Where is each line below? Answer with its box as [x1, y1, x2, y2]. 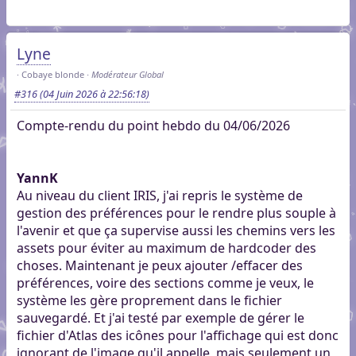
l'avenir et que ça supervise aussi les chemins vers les [16, 222, 335, 240]
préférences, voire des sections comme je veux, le [16, 274, 314, 292]
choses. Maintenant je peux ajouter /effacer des [16, 257, 303, 275]
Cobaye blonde [21, 68, 84, 80]
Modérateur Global [91, 68, 164, 80]
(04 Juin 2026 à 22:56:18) [37, 86, 149, 101]
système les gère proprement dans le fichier [16, 292, 282, 310]
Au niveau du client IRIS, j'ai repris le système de [16, 187, 303, 205]
